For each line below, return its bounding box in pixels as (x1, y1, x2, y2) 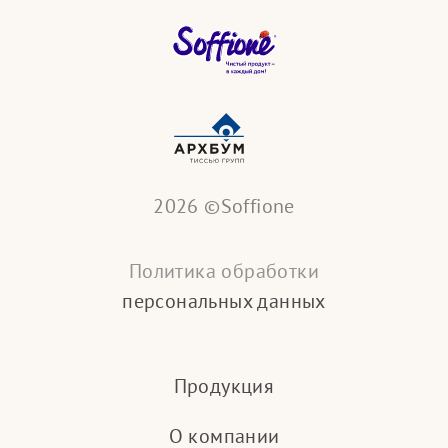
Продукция (173, 373, 275, 399)
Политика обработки (128, 258, 320, 284)
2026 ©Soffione (153, 193, 295, 219)
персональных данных (122, 288, 326, 314)
